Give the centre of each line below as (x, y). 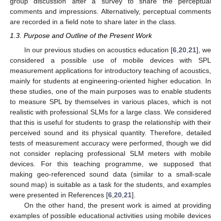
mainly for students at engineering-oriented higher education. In (110, 81)
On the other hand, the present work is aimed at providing (117, 205)
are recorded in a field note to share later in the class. (93, 22)
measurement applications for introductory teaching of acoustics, (110, 70)
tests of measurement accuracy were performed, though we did (110, 143)
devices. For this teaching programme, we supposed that (110, 164)
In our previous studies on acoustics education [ (98, 50)
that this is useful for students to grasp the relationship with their (110, 122)
